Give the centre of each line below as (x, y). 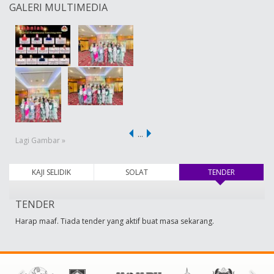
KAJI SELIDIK (51, 172)
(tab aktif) (251, 172)
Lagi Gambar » (40, 141)
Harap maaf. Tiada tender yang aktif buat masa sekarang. (115, 221)
